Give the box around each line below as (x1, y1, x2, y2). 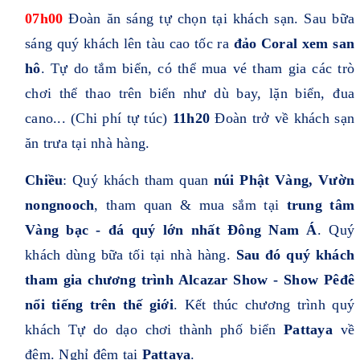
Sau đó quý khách (230, 247, 355, 264)
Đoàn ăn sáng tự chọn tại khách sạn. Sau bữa (68, 10, 354, 27)
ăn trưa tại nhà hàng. (25, 135, 150, 152)
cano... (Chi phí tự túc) (25, 110, 173, 127)
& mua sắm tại (180, 197, 279, 214)
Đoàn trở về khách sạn (210, 110, 354, 127)
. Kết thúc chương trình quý (173, 297, 355, 313)
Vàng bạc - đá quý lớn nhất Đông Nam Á (25, 222, 317, 239)
